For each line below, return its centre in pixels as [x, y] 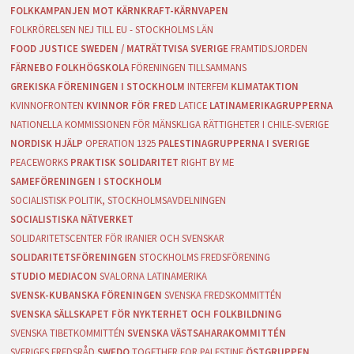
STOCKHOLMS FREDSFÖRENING [205, 256]
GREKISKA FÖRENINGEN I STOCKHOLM [98, 86]
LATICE [193, 105]
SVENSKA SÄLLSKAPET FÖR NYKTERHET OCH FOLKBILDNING [146, 313]
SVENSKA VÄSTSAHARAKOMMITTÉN [207, 332]
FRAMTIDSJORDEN [269, 48]
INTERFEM [208, 86]
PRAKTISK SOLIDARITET [125, 162]
